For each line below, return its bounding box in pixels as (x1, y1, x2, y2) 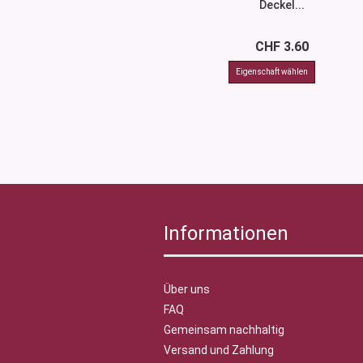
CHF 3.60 (255, 39, 310, 54)
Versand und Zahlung (164, 344, 274, 357)
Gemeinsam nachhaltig (164, 323, 284, 336)
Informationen (164, 222, 288, 245)
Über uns (164, 283, 210, 296)
